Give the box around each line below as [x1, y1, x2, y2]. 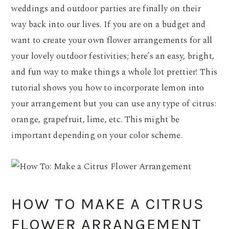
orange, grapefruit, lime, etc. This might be [11, 113, 180, 127]
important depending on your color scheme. [11, 129, 182, 143]
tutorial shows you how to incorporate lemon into [11, 81, 204, 95]
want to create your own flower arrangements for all [11, 34, 213, 48]
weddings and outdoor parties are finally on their [11, 2, 201, 16]
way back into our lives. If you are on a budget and [11, 18, 206, 32]
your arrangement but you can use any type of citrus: [11, 97, 216, 111]
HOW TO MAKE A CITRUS [11, 195, 205, 214]
